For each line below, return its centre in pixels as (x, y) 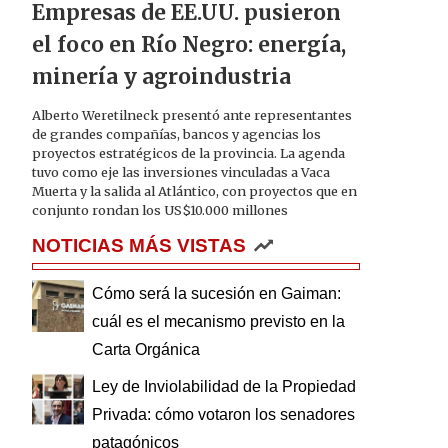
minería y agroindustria (161, 77)
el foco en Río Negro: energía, (189, 45)
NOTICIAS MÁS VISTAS (139, 245)
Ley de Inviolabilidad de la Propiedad (224, 387)
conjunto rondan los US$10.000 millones (160, 209)
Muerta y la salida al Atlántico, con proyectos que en (194, 190)
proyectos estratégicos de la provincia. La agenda (188, 152)
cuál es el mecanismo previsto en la (218, 321)
